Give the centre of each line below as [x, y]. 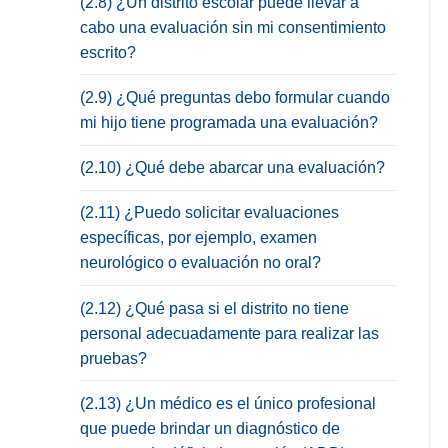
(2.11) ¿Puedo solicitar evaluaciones [209, 213]
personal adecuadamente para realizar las [229, 333]
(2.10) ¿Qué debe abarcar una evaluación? [232, 168]
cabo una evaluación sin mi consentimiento [233, 27]
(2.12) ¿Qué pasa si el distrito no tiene [214, 308]
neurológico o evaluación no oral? [200, 263]
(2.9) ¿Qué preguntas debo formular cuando [235, 97]
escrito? [108, 52]
